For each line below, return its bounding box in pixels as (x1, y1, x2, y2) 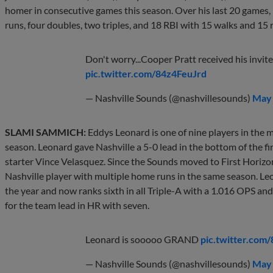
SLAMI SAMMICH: (5, 126, 86, 138)
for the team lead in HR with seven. (5, 199, 149, 211)
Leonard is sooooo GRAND (85, 233, 200, 245)
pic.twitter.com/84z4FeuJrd (85, 67, 207, 79)
